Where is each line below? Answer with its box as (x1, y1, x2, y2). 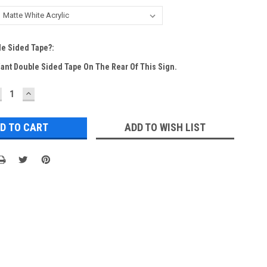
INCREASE (23, 86, 73, 99)
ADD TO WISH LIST (124, 120, 206, 133)
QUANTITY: (23, 94, 77, 107)
